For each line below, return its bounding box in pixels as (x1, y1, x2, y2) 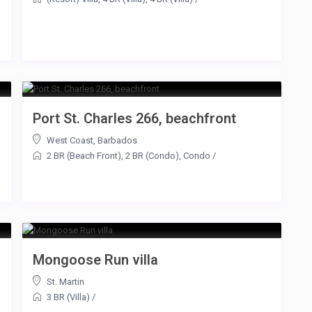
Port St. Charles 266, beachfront (33, 110, 236, 127)
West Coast (47, 135, 93, 146)
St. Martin (47, 276, 84, 288)
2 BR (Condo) (125, 150, 179, 162)
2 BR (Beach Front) (47, 150, 121, 162)
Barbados (97, 135, 137, 146)
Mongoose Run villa (33, 251, 158, 269)
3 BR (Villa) (47, 292, 90, 303)
